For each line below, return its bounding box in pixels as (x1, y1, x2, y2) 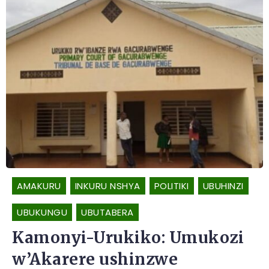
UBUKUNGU (17, 206, 67, 219)
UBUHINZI (202, 180, 244, 193)
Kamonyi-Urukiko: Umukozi (12, 228, 244, 248)
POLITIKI (154, 180, 189, 193)
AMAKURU (17, 180, 61, 193)
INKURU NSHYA (74, 180, 141, 193)
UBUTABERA (81, 206, 134, 219)
